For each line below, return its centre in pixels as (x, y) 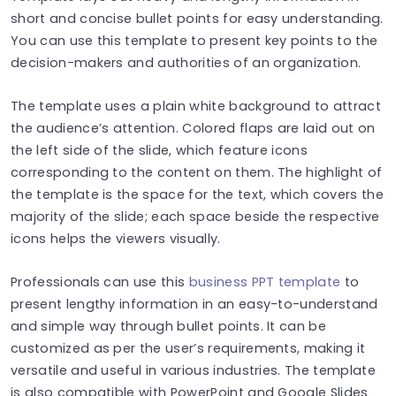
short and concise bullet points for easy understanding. (197, 18)
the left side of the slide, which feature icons (160, 150)
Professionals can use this (98, 282)
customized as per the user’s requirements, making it (188, 348)
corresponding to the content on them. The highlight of (197, 172)
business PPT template (265, 282)
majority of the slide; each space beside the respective (195, 216)
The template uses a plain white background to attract (196, 106)
